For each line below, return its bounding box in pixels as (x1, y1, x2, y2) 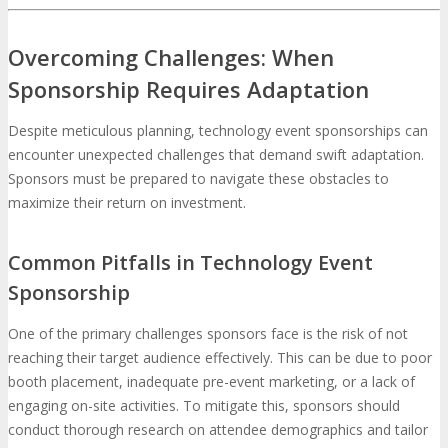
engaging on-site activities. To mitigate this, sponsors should (8, 396, 400, 416)
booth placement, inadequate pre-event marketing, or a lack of (8, 372, 415, 392)
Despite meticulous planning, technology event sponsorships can (8, 120, 428, 140)
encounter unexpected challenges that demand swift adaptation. (8, 144, 424, 164)
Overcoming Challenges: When (8, 41, 334, 72)
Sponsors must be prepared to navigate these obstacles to (8, 168, 389, 188)
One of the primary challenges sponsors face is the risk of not (8, 324, 408, 344)
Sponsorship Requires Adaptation (8, 73, 369, 104)
